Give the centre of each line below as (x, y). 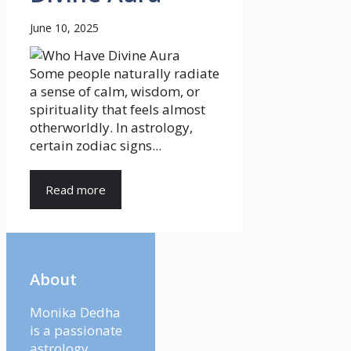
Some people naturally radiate (125, 73)
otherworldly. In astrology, (111, 127)
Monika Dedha (75, 313)
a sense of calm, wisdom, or (115, 91)
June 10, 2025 (64, 27)
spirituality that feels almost (118, 109)
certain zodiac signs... (96, 145)
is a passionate (76, 331)
